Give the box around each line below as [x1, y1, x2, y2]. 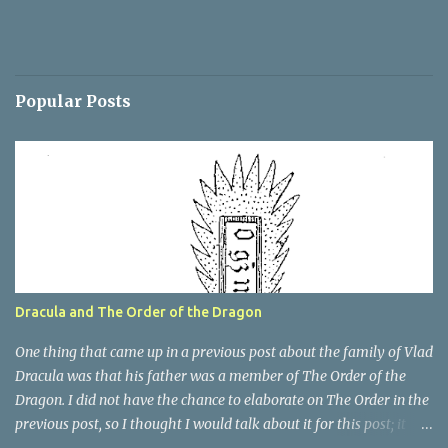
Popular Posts [15, 91, 131, 111]
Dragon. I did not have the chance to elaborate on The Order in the [15, 391, 429, 409]
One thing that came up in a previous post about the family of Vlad [15, 343, 433, 361]
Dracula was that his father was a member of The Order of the [15, 367, 406, 385]
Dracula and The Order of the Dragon [15, 304, 262, 320]
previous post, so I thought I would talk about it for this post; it [15, 415, 406, 433]
